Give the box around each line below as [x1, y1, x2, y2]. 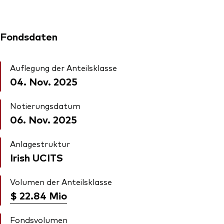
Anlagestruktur [10, 138, 70, 149]
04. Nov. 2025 [10, 74, 77, 88]
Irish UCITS [10, 150, 63, 164]
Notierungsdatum [10, 100, 80, 111]
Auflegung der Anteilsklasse [10, 62, 117, 73]
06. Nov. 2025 [10, 112, 77, 126]
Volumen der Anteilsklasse [10, 176, 112, 187]
